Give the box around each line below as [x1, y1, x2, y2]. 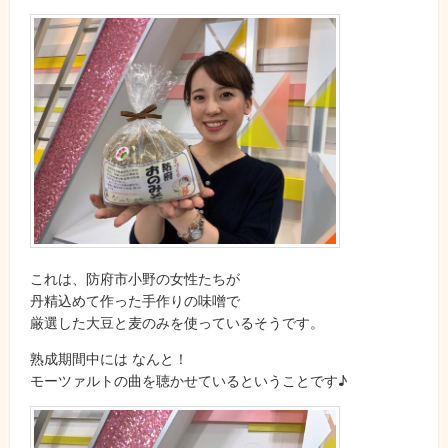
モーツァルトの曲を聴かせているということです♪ [30, 372, 347, 390]
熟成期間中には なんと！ [30, 350, 188, 368]
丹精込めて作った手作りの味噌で [30, 292, 240, 310]
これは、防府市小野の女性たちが [30, 270, 240, 288]
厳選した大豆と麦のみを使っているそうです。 [30, 314, 324, 332]
